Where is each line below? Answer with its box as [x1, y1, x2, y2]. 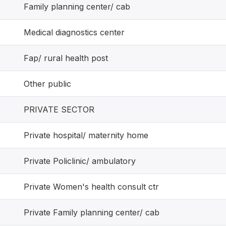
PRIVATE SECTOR [24, 104, 94, 115]
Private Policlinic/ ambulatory [24, 156, 136, 166]
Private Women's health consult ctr [24, 182, 159, 192]
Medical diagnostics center [24, 27, 125, 37]
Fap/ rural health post [24, 53, 108, 63]
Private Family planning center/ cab [24, 207, 159, 217]
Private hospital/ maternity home [24, 130, 148, 140]
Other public [24, 79, 71, 89]
